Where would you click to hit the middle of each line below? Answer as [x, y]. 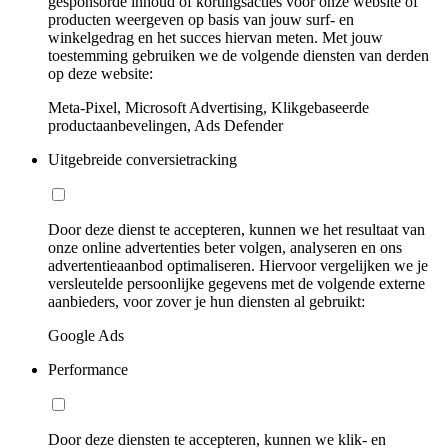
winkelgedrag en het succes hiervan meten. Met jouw [215, 37]
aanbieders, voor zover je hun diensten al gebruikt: [206, 301]
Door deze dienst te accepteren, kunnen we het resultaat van [236, 229]
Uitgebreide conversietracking [142, 159]
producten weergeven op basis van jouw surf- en [201, 19]
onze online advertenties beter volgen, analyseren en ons [225, 247]
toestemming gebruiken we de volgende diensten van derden [238, 55]
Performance [88, 369]
